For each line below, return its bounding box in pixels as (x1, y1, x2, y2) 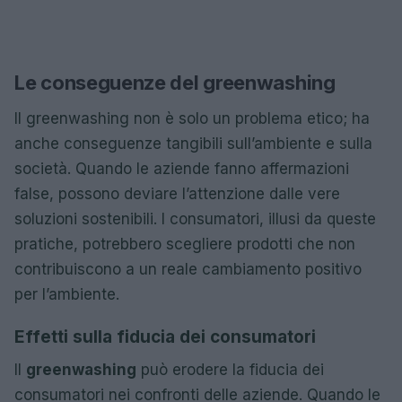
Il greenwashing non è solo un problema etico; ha (14, 109, 370, 127)
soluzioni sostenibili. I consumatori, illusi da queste (14, 209, 376, 228)
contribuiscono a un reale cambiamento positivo (14, 259, 362, 278)
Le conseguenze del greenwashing (14, 70, 336, 94)
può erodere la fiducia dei (136, 360, 324, 379)
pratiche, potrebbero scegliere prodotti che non (14, 234, 355, 253)
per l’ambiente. (14, 284, 119, 303)
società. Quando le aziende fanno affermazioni (14, 159, 349, 178)
